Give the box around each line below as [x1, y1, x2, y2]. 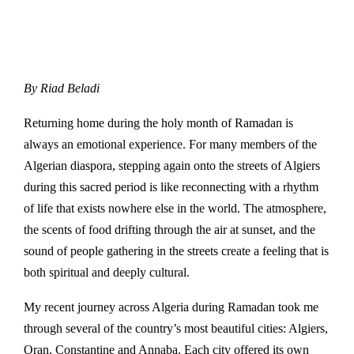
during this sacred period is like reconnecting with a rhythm [24, 180, 318, 194]
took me [275, 300, 318, 314]
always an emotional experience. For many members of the [24, 137, 317, 152]
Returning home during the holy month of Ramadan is [24, 116, 293, 130]
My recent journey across [24, 300, 152, 314]
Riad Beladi [40, 81, 100, 96]
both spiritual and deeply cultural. [24, 265, 190, 280]
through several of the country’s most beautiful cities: [24, 322, 288, 336]
